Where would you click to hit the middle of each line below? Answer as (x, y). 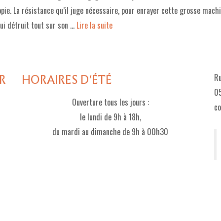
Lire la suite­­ (94, 25)
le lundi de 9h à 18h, (110, 117)
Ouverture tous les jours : (110, 102)
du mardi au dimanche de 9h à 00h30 (110, 132)
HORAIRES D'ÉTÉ (67, 80)
